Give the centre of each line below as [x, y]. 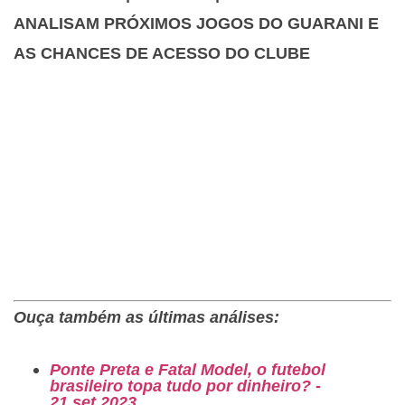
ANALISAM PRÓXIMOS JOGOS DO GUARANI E [196, 23]
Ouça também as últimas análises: [146, 316]
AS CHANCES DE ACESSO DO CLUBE [162, 52]
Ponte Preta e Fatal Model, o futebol [188, 369]
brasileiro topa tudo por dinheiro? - [185, 385]
